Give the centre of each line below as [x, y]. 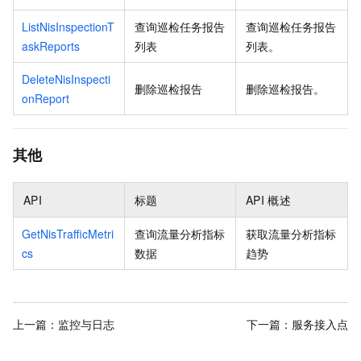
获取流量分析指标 [291, 234]
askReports [51, 46]
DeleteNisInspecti [66, 79]
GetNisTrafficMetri [68, 234]
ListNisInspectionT [68, 27]
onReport [46, 99]
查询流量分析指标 [180, 234]
